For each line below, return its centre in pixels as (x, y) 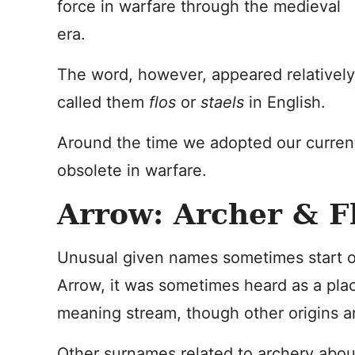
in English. (285, 102)
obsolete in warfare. (132, 170)
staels (222, 102)
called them (103, 102)
